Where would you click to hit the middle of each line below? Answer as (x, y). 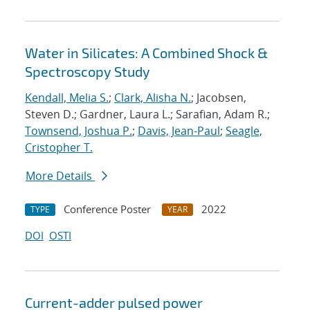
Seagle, (244, 131)
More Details (60, 176)
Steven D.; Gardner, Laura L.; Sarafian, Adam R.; (147, 115)
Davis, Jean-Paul (179, 131)
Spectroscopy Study (88, 72)
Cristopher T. (59, 148)
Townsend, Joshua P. (79, 131)
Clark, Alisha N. (153, 98)
